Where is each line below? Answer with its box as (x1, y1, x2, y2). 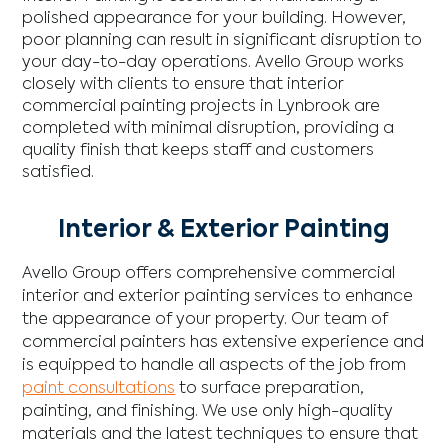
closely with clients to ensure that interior (22, 76, 345, 93)
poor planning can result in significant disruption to (22, 32, 423, 49)
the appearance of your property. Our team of (22, 311, 389, 328)
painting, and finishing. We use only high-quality (22, 403, 394, 420)
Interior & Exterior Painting (58, 217, 390, 242)
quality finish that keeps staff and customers (22, 142, 375, 159)
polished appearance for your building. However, (22, 10, 407, 27)
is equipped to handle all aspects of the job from (22, 357, 407, 374)
